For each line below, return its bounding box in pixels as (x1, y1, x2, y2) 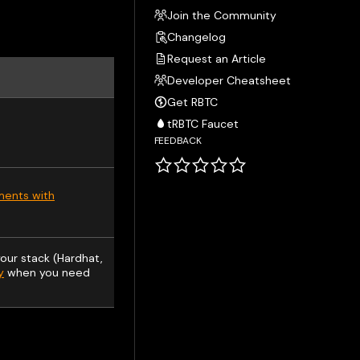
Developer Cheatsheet (166, 73, 291, 88)
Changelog (166, 30, 226, 44)
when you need (4, 265, 90, 280)
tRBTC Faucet (166, 117, 239, 131)
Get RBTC (166, 95, 218, 109)
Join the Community (166, 8, 276, 22)
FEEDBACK (153, 134, 202, 147)
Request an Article (166, 51, 266, 66)
